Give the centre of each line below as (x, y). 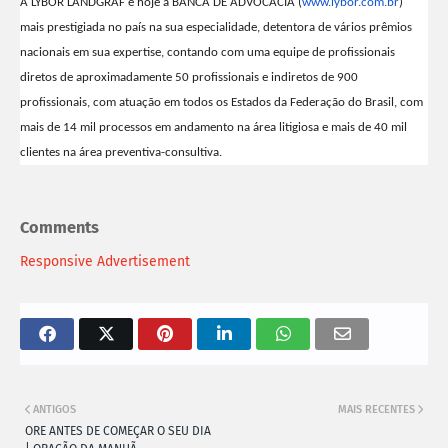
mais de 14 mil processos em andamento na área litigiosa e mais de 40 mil (213, 128)
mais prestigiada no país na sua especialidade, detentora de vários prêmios (216, 28)
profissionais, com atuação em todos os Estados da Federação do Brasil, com (221, 103)
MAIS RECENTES (376, 410)
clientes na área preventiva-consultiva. (121, 153)
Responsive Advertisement (105, 262)
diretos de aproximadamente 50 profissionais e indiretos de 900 (189, 78)
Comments (59, 227)
